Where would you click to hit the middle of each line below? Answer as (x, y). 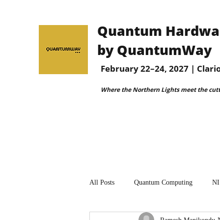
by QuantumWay (154, 50)
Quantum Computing (163, 182)
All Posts (102, 182)
